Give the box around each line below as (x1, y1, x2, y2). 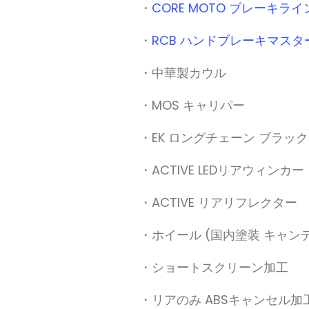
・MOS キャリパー (139, 97, 245, 114)
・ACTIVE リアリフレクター (139, 194, 297, 212)
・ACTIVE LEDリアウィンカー (139, 161, 304, 179)
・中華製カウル (139, 64, 226, 82)
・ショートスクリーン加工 (139, 259, 288, 277)
